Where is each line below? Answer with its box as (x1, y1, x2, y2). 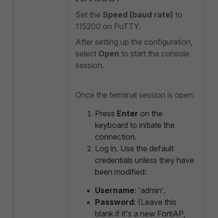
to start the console (119, 49, 189, 59)
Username (95, 185, 134, 196)
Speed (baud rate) (103, 10, 173, 20)
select (75, 49, 98, 59)
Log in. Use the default (95, 144, 174, 154)
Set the (75, 10, 103, 20)
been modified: (95, 167, 146, 177)
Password (95, 197, 134, 207)
